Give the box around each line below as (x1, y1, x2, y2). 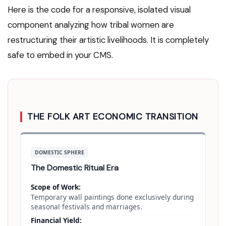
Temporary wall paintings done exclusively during (31, 192, 194, 202)
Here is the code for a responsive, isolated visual (8, 4, 191, 16)
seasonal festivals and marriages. (31, 202, 142, 212)
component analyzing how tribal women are (8, 19, 174, 31)
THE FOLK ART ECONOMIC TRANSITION (27, 111, 198, 123)
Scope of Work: (31, 182, 81, 192)
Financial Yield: (31, 215, 82, 225)
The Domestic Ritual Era (31, 162, 119, 174)
